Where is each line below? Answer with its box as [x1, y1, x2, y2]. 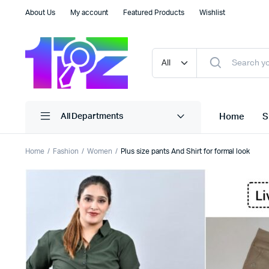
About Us [25, 9, 55, 16]
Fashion [52, 147, 79, 155]
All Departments [60, 112, 124, 121]
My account [70, 9, 109, 16]
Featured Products [123, 9, 184, 16]
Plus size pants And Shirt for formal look [120, 147, 250, 155]
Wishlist [199, 9, 225, 16]
